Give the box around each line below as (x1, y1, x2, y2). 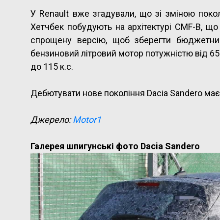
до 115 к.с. (30, 61, 73, 72)
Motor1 (73, 114, 101, 125)
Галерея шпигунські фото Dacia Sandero (30, 140, 200, 151)
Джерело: (30, 114, 73, 125)
